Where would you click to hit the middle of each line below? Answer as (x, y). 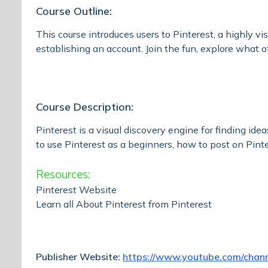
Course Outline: (74, 11)
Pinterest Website (76, 190)
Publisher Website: (79, 257)
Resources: (63, 174)
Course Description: (85, 107)
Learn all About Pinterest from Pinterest (124, 204)
